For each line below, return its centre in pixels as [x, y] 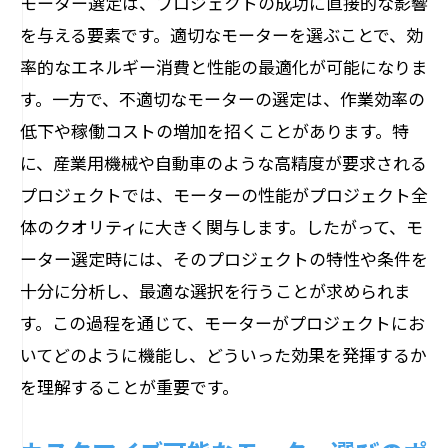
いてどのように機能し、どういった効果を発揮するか [223, 354]
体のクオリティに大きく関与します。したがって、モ [221, 226]
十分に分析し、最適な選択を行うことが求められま [215, 290]
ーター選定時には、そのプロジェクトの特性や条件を [224, 258]
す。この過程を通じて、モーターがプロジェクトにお [222, 322]
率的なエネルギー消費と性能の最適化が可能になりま [224, 66]
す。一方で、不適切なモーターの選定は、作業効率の [222, 98]
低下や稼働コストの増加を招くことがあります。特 [214, 130]
